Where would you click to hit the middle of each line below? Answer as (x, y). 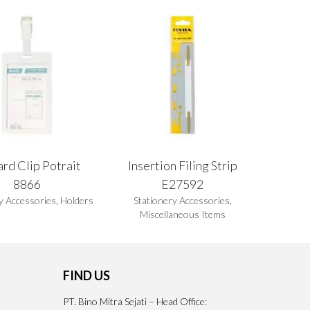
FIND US (86, 275)
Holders (77, 200)
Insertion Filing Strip (182, 165)
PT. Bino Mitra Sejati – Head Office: (135, 301)
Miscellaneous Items (182, 214)
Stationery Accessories (181, 200)
